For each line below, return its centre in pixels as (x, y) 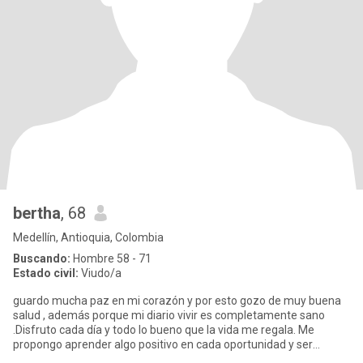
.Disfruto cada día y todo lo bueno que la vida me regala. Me (164, 330)
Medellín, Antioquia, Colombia (88, 237)
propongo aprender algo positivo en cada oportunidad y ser (163, 344)
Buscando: (42, 258)
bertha (37, 213)
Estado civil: (46, 273)
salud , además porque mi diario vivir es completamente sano (169, 315)
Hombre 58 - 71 (111, 258)
